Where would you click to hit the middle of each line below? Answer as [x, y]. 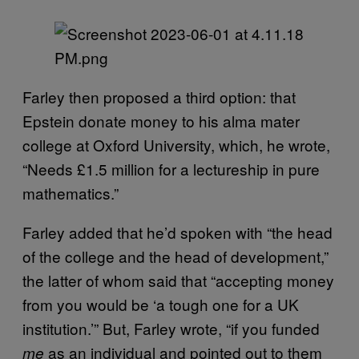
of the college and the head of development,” [175, 256]
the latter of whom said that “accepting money [178, 280]
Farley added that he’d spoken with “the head [177, 232]
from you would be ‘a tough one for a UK [161, 304]
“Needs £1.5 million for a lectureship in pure [171, 168]
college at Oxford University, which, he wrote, [176, 144]
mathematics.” [75, 192]
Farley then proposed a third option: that [159, 96]
